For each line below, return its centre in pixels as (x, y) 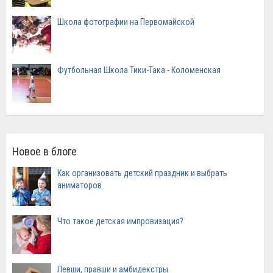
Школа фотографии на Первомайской (126, 22)
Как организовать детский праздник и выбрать (142, 173)
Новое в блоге (44, 151)
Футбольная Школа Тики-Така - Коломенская (139, 70)
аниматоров (80, 185)
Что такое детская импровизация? (120, 221)
